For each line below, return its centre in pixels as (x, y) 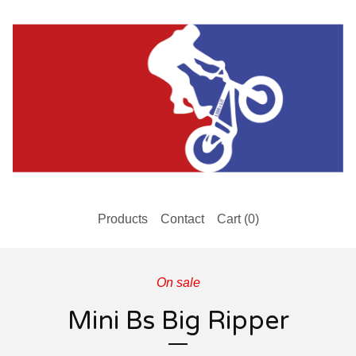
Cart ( (232, 219)
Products (122, 219)
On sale (178, 283)
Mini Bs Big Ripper (178, 321)
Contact (182, 219)
